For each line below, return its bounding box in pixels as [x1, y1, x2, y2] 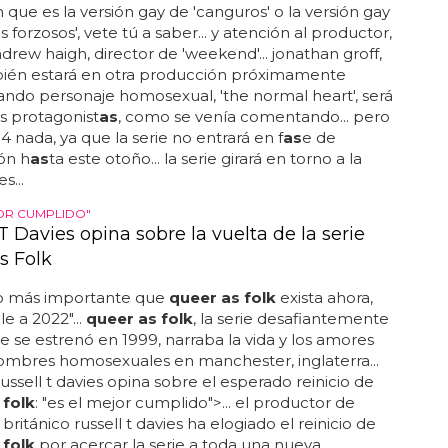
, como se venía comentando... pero [117, 107, 390, 126]
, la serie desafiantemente [192, 309, 389, 328]
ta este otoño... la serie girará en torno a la [48, 149, 362, 168]
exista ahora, [275, 288, 373, 307]
